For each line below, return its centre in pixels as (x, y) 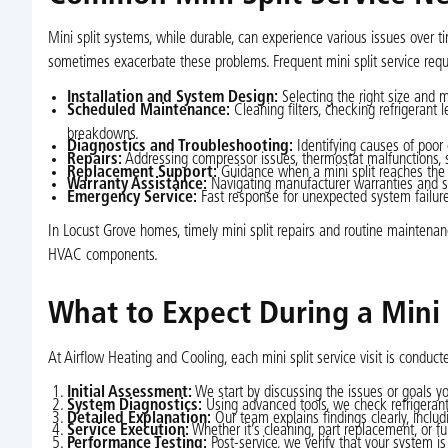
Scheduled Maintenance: (148, 110)
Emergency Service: (131, 197)
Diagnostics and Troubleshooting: (179, 147)
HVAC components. (102, 255)
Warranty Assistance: (136, 185)
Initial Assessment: (129, 393)
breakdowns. (102, 134)
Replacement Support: (141, 172)
